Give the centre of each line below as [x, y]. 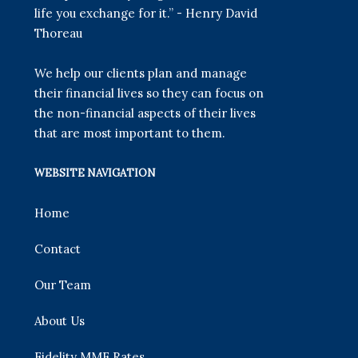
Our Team [63, 284]
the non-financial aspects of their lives [145, 113]
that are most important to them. [130, 133]
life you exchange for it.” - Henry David [146, 14]
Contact [58, 249]
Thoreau [59, 34]
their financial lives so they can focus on [149, 93]
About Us [60, 320]
